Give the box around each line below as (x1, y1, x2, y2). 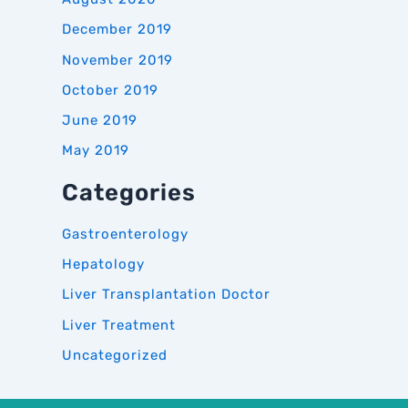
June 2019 (62, 112, 138, 129)
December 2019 (62, 21, 172, 38)
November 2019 (62, 51, 173, 68)
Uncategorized (62, 346, 168, 363)
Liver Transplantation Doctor (62, 286, 270, 303)
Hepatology (62, 256, 145, 273)
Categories (62, 178, 196, 207)
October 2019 (62, 81, 158, 98)
